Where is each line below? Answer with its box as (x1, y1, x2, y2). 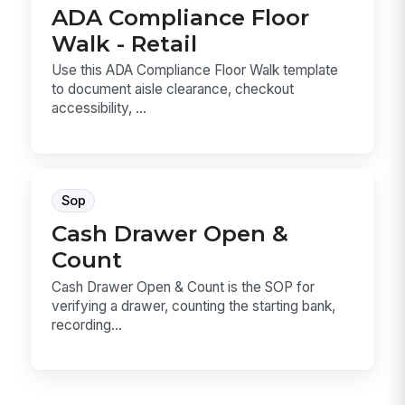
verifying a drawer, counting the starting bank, (52, 297, 336, 315)
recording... (52, 316, 123, 334)
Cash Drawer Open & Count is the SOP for (52, 278, 316, 296)
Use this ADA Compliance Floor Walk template (52, 61, 339, 80)
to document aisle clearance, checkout (52, 80, 295, 99)
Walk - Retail (52, 29, 198, 57)
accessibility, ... (52, 99, 147, 118)
